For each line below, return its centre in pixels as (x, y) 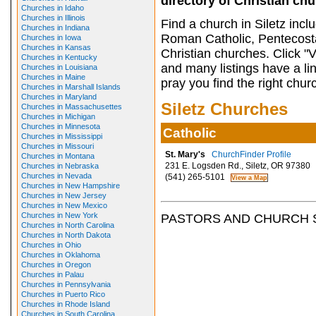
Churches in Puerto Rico (63, 294)
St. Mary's (185, 154)
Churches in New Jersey (63, 195)
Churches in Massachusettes (71, 107)
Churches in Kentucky (59, 57)
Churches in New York (59, 215)
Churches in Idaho (52, 8)
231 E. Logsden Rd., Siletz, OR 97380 (235, 166)
